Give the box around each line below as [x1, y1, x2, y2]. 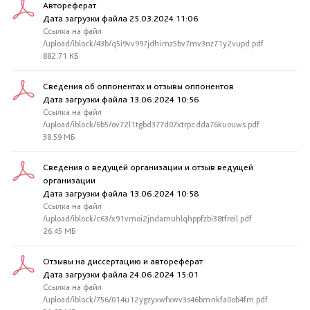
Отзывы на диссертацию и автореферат [43, 256, 203, 266]
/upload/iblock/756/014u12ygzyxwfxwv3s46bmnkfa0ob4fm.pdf [43, 295, 268, 304]
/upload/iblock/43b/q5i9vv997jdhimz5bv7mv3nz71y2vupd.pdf [43, 39, 264, 48]
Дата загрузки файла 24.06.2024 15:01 [43, 269, 199, 280]
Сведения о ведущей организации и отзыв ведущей [43, 162, 253, 172]
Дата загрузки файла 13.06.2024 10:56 [43, 94, 199, 104]
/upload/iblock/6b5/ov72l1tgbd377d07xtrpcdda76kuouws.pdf [43, 120, 259, 129]
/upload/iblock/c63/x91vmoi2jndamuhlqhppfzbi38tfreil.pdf [43, 214, 252, 224]
